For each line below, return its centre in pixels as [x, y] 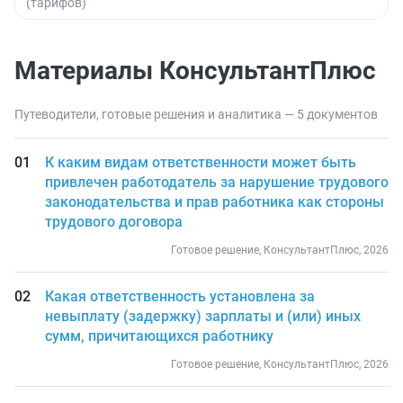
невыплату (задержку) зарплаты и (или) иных [202, 316]
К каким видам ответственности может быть [200, 162]
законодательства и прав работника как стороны [214, 202]
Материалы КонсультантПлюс [195, 71]
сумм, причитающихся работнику [159, 336]
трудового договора [113, 222]
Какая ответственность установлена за [179, 296]
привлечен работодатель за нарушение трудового [216, 182]
